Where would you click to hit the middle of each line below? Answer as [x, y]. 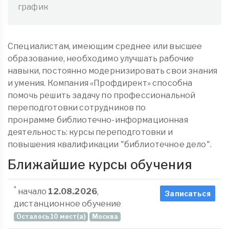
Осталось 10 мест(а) [51, 216]
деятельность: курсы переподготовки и [90, 132]
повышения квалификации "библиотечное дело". [110, 144]
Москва [105, 216]
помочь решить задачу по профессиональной [102, 95]
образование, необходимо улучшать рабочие [101, 59]
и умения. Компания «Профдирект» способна [100, 83]
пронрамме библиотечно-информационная [98, 120]
